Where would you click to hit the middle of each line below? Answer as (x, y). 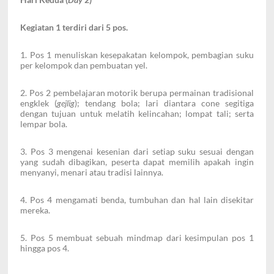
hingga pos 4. (45, 248)
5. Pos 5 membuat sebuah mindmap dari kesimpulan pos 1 (137, 238)
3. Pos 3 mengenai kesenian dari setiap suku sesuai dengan (137, 152)
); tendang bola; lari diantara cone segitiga (164, 103)
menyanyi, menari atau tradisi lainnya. (92, 172)
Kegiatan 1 (40, 28)
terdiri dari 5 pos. (95, 28)
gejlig (66, 103)
